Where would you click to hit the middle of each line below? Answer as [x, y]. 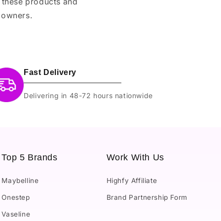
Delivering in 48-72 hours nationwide [88, 96]
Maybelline [20, 181]
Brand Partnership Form [147, 198]
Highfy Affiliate [132, 181]
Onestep [16, 198]
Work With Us [135, 158]
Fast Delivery [50, 73]
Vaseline [16, 214]
